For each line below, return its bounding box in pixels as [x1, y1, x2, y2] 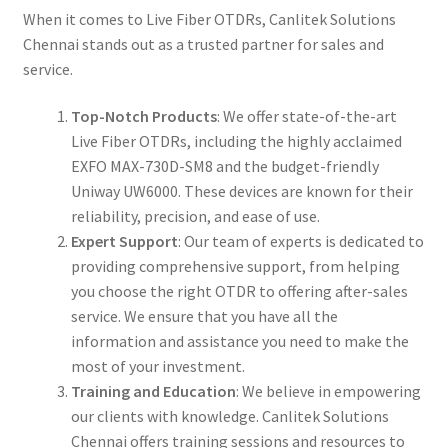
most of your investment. [70, 356, 245, 377]
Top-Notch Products [70, 106, 217, 127]
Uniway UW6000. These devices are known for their [70, 181, 413, 202]
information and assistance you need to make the [70, 331, 409, 352]
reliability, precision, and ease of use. [70, 206, 320, 227]
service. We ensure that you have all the [70, 306, 338, 327]
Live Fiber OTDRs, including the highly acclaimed [70, 131, 402, 152]
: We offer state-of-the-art [216, 106, 397, 127]
